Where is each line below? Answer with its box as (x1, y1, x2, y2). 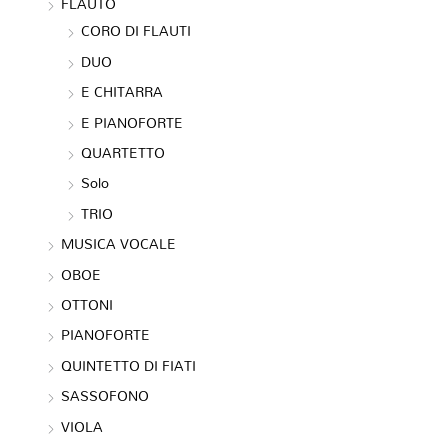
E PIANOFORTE (81, 108, 184, 136)
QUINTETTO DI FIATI (61, 351, 197, 379)
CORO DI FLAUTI (81, 17, 192, 45)
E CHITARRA (81, 78, 164, 106)
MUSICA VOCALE (61, 230, 177, 258)
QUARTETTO (81, 138, 166, 166)
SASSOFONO (61, 382, 150, 410)
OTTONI (61, 290, 114, 318)
